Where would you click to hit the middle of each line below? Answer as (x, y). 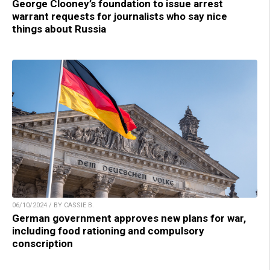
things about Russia (59, 29)
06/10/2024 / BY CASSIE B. (53, 205)
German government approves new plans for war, (129, 218)
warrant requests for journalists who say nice (120, 16)
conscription (42, 243)
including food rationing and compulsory (108, 231)
